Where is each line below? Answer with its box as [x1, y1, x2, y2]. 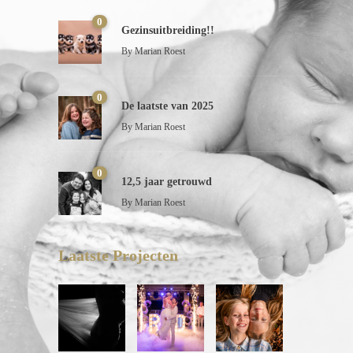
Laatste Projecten [58, 246, 178, 264]
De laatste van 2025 [121, 99, 214, 112]
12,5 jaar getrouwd [121, 175, 212, 188]
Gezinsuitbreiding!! [121, 24, 214, 36]
